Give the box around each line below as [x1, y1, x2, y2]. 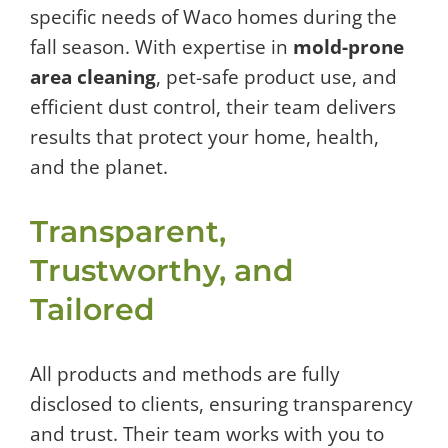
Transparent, [30, 212, 226, 250]
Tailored [30, 290, 155, 328]
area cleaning [30, 63, 156, 90]
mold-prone [293, 33, 404, 60]
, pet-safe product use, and [156, 63, 397, 90]
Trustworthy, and [30, 251, 294, 289]
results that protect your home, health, [30, 123, 379, 150]
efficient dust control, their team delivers [30, 93, 396, 120]
